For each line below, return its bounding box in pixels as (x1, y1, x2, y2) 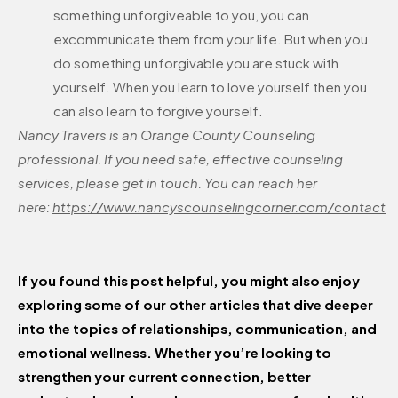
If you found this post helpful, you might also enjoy (18, 272, 360, 290)
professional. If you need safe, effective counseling (18, 150, 343, 168)
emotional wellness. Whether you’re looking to (18, 344, 331, 362)
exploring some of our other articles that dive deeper (18, 296, 373, 314)
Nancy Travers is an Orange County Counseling (18, 126, 315, 144)
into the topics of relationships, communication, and (18, 320, 377, 338)
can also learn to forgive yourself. (53, 102, 263, 120)
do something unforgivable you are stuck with (53, 54, 338, 72)
